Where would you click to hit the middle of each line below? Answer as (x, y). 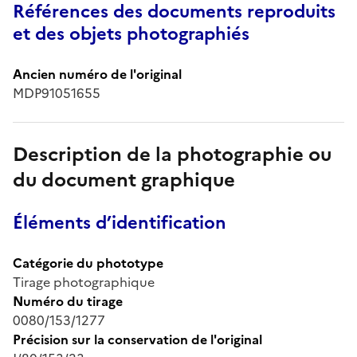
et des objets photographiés (131, 33)
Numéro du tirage (68, 301)
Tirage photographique (84, 282)
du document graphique (124, 180)
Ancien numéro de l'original (97, 74)
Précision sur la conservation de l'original (137, 339)
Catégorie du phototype (88, 263)
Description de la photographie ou (172, 154)
